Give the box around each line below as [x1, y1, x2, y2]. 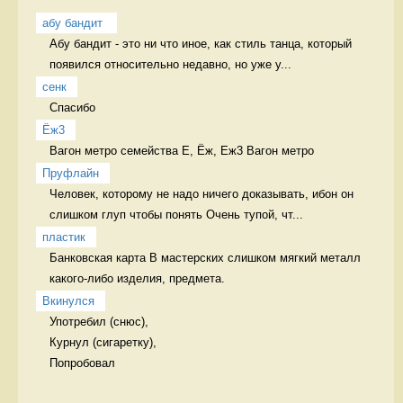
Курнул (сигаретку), [49, 335, 157, 349]
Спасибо [49, 100, 103, 114]
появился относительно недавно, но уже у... [49, 57, 291, 71]
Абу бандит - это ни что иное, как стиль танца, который [49, 36, 352, 50]
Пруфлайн [42, 166, 99, 180]
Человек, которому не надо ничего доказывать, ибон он [49, 186, 354, 201]
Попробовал [49, 355, 119, 370]
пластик [42, 229, 85, 244]
